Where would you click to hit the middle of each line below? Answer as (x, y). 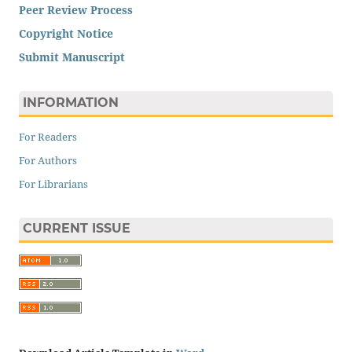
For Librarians (53, 183)
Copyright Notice (66, 34)
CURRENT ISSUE (76, 229)
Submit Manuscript (71, 57)
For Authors (48, 160)
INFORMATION (70, 102)
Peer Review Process (75, 10)
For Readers (48, 136)
